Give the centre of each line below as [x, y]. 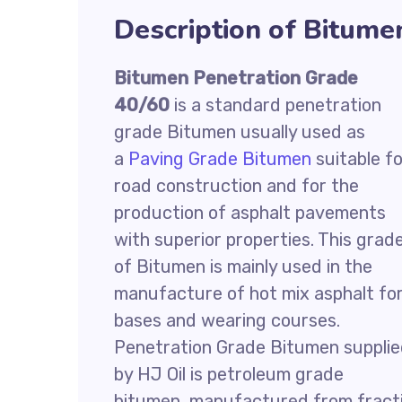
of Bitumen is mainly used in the [243, 267]
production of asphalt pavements [250, 213]
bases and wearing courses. [227, 320]
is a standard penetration [275, 105]
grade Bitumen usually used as [240, 132]
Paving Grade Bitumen [220, 159]
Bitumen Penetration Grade [236, 78]
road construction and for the [236, 186]
